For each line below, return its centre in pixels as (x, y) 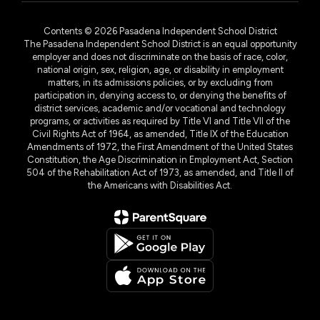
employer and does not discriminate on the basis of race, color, (160, 56)
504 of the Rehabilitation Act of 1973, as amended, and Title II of (160, 172)
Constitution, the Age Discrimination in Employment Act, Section (160, 159)
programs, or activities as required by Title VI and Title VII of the (160, 121)
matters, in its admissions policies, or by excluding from (160, 82)
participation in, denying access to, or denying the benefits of (160, 95)
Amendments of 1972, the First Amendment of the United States (160, 146)
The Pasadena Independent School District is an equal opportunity (160, 44)
